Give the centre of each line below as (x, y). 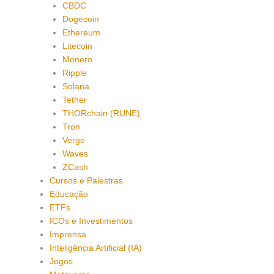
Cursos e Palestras (87, 180)
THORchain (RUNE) (101, 113)
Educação (69, 194)
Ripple (74, 73)
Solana (76, 86)
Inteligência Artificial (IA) (96, 248)
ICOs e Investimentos (91, 221)
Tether (74, 100)
